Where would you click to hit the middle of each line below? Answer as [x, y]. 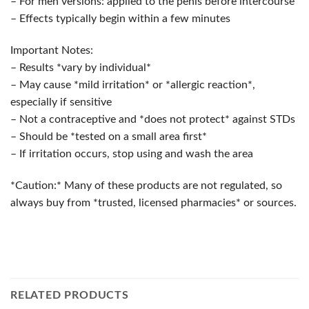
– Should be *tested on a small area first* [109, 137]
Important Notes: [52, 51]
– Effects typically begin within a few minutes [120, 19]
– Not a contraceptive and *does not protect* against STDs [153, 120]
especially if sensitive [61, 102]
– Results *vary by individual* [81, 68]
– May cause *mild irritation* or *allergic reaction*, [133, 85]
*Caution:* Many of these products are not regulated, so [146, 185]
